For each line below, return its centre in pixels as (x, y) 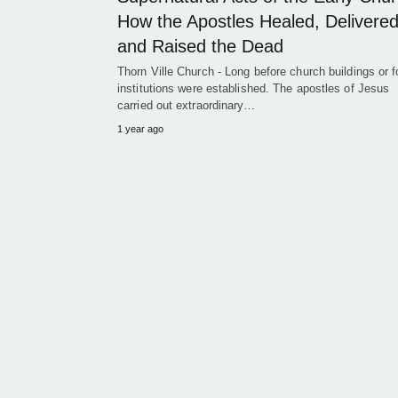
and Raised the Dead (200, 46)
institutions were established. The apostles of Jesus (254, 88)
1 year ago (140, 129)
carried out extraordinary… (187, 105)
